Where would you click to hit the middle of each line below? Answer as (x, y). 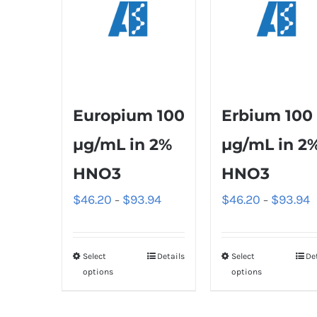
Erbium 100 (267, 116)
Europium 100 (129, 116)
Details (171, 257)
